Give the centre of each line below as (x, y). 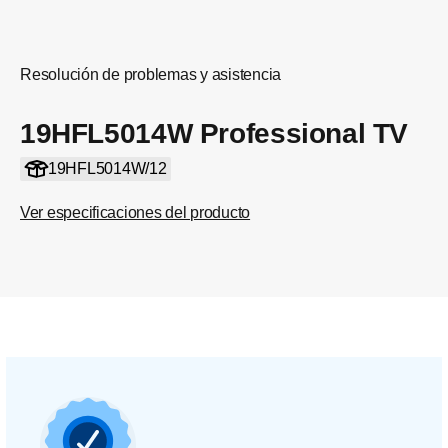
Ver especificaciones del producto (135, 212)
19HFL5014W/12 (107, 168)
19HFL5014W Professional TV (214, 133)
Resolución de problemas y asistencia (150, 74)
